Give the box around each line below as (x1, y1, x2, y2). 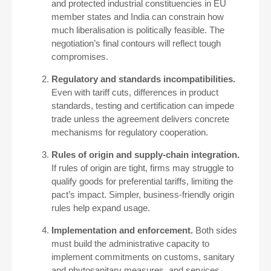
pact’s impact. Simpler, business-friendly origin (51, 189, 234, 200)
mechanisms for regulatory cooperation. (51, 127, 208, 137)
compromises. (51, 51, 108, 62)
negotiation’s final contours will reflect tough (51, 38, 221, 48)
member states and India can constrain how (51, 11, 224, 22)
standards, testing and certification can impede (51, 100, 234, 111)
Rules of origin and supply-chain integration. (51, 149, 240, 160)
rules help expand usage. (51, 203, 150, 213)
